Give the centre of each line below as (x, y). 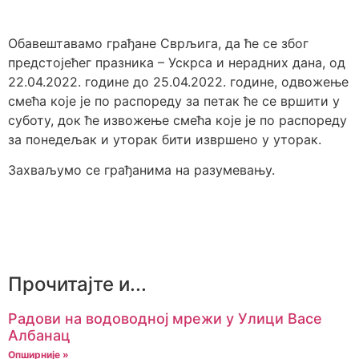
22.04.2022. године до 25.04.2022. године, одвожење (178, 82)
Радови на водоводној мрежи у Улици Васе (165, 318)
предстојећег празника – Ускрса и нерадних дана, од (177, 63)
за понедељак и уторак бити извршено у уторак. (165, 139)
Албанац (39, 335)
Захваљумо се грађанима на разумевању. (141, 170)
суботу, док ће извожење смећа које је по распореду (177, 120)
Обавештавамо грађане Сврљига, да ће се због (158, 43)
